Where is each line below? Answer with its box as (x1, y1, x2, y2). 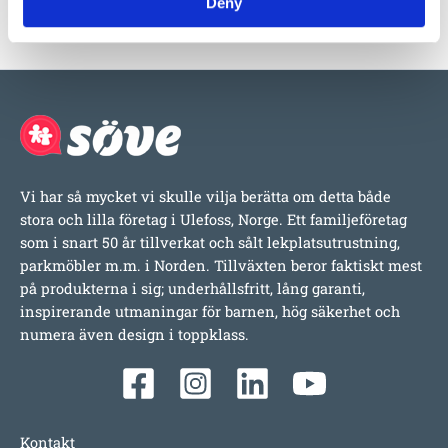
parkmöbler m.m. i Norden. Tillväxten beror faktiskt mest (20, 255, 422, 275)
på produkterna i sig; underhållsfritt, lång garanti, (20, 278, 365, 298)
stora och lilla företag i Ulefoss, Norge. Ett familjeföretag (20, 209, 407, 229)
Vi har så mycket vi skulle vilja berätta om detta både (20, 186, 391, 206)
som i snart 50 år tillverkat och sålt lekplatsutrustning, (20, 232, 400, 252)
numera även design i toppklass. (20, 324, 249, 344)
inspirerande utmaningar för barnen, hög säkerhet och (20, 301, 400, 321)
